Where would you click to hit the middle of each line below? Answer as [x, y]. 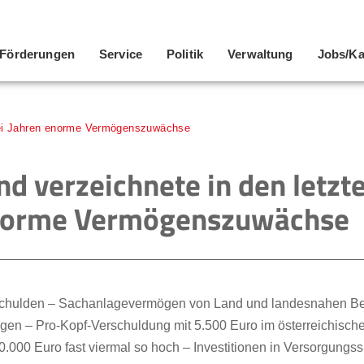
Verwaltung [260, 54]
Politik [185, 54]
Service [121, 54]
